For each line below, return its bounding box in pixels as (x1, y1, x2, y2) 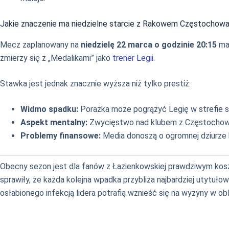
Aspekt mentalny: (20, 117, 87, 127)
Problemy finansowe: (20, 130, 101, 141)
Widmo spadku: (20, 104, 78, 114)
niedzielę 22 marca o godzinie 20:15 (81, 39, 217, 50)
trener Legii (112, 53, 153, 63)
